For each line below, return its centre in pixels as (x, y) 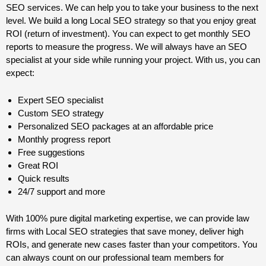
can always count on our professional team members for (115, 257)
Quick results (44, 179)
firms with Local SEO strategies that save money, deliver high (125, 231)
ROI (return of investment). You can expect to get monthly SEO (128, 34)
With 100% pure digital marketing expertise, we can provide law (128, 218)
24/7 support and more (61, 192)
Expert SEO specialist (61, 100)
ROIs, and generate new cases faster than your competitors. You (132, 244)
